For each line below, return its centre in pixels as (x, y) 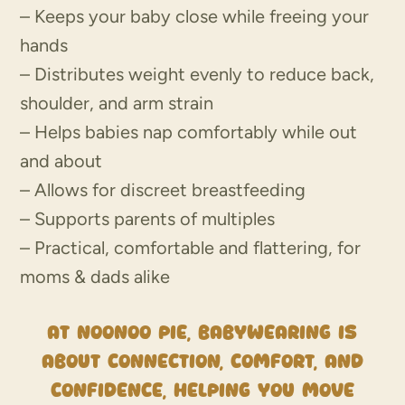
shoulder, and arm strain (117, 103)
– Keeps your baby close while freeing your (195, 16)
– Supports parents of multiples (148, 218)
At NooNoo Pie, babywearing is (202, 332)
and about (61, 160)
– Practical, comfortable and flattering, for (191, 247)
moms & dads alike (95, 276)
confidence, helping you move (202, 390)
